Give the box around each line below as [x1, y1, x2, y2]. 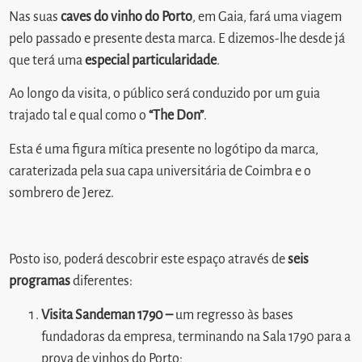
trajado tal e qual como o [9, 108, 149, 124]
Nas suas [9, 9, 61, 24]
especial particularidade [82, 53, 217, 68]
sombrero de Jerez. [9, 185, 115, 200]
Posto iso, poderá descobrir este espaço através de [9, 252, 288, 267]
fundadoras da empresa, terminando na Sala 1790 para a [41, 329, 351, 344]
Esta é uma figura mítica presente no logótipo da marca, [9, 141, 319, 157]
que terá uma [9, 53, 83, 68]
